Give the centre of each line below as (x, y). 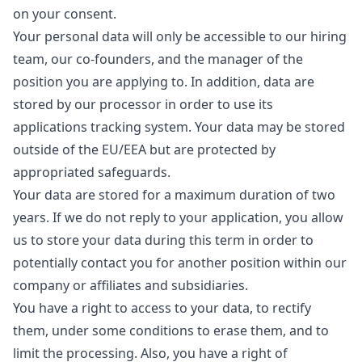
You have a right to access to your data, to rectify (162, 308)
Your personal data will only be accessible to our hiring (180, 36)
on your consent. (65, 14)
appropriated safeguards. (92, 172)
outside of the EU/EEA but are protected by (144, 149)
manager (236, 59)
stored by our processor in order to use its (143, 104)
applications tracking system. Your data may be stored (179, 127)
